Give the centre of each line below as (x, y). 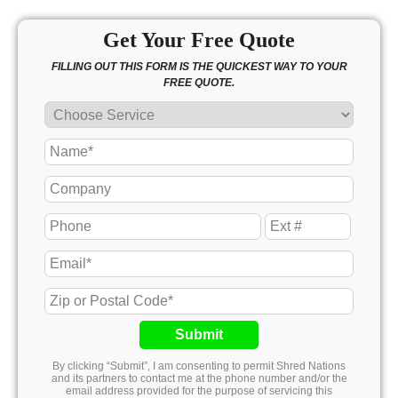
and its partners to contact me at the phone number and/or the (199, 379)
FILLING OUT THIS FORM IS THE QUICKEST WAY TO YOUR (199, 67)
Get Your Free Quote (199, 40)
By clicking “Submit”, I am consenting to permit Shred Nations (199, 366)
